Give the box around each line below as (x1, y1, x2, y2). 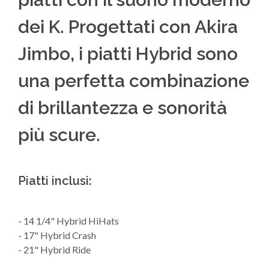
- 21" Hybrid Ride (18, 244, 91, 255)
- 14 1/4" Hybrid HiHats (18, 215, 119, 226)
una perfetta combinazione (18, 70, 249, 91)
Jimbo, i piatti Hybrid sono (18, 43, 238, 64)
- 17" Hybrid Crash (18, 229, 96, 241)
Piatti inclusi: (18, 174, 92, 188)
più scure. (18, 124, 100, 145)
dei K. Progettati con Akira (18, 16, 238, 37)
